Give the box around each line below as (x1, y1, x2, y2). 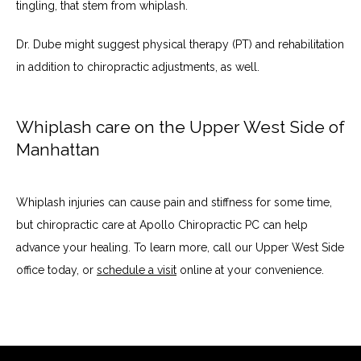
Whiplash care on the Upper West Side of (16, 116, 345, 137)
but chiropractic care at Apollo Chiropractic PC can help (16, 218, 308, 232)
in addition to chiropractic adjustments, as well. (16, 60, 263, 73)
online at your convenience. (176, 263, 327, 277)
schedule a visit (97, 263, 176, 277)
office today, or (16, 263, 97, 277)
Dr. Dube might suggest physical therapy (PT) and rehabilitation (16, 37, 344, 51)
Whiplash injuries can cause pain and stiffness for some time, (16, 196, 332, 210)
